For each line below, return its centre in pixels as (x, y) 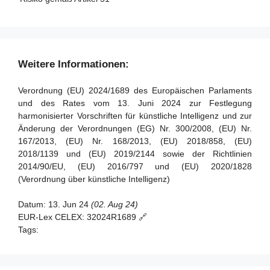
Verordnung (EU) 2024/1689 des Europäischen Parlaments (135, 90)
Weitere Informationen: (74, 64)
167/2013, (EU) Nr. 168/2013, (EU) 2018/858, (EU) (135, 141)
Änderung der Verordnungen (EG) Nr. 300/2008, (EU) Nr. (135, 128)
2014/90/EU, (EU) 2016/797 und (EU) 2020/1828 (135, 166)
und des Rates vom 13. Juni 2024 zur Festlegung (135, 103)
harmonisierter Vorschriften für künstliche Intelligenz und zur (135, 116)
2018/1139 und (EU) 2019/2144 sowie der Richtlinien (135, 154)
